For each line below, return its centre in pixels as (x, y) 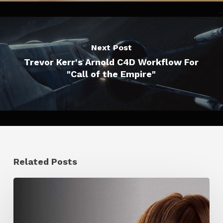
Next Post (111, 47)
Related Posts (45, 162)
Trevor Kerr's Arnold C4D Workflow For (111, 62)
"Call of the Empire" (111, 74)
